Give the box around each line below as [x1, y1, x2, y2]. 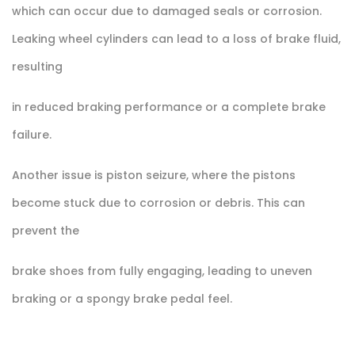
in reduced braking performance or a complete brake [12, 98, 326, 115]
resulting [12, 58, 66, 74]
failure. [12, 126, 52, 143]
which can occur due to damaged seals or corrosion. [12, 2, 322, 19]
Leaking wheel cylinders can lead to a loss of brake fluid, [12, 30, 341, 47]
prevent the [12, 222, 82, 239]
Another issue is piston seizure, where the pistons [12, 166, 296, 183]
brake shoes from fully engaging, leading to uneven [12, 262, 312, 279]
